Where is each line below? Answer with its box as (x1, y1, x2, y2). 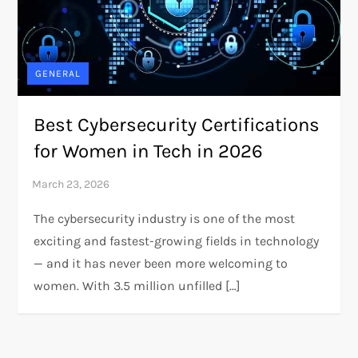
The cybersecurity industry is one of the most (34, 210, 296, 226)
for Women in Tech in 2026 (34, 139, 264, 162)
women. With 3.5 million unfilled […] (34, 277, 241, 293)
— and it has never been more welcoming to (34, 255, 288, 271)
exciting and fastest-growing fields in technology (34, 233, 320, 249)
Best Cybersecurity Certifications (34, 113, 320, 136)
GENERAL (35, 67, 82, 79)
